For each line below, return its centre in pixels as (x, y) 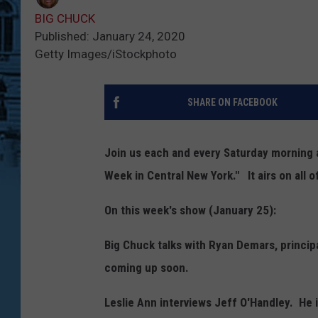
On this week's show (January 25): (190, 210)
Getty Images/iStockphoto (106, 54)
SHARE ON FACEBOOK (232, 103)
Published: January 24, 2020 (110, 37)
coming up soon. (147, 268)
